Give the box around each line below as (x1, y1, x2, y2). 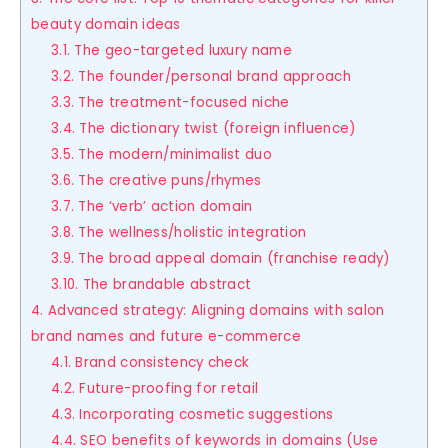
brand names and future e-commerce (31, 327, 301, 347)
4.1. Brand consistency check (50, 353, 250, 373)
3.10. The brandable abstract (50, 275, 252, 295)
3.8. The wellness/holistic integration (50, 223, 307, 243)
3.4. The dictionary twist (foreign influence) (50, 119, 356, 139)
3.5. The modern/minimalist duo (50, 145, 272, 165)
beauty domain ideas (31, 15, 181, 35)
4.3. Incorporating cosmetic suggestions (50, 405, 334, 425)
